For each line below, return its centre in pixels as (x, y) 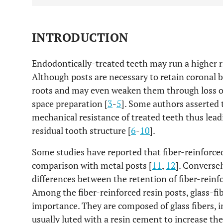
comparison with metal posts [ (92, 165)
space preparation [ (70, 104)
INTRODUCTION (80, 37)
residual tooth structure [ (81, 130)
